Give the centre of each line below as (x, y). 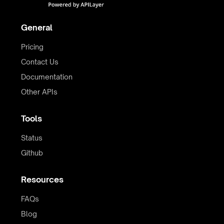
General (37, 27)
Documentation (47, 77)
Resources (42, 179)
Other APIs (39, 92)
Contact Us (40, 62)
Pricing (32, 47)
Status (32, 138)
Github (32, 153)
